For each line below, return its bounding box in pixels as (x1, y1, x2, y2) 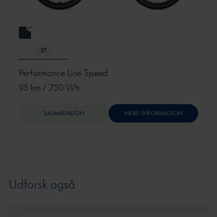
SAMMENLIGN (43, 109, 84, 117)
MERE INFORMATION (124, 109, 183, 117)
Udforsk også (9, 177, 75, 191)
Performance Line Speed (19, 67, 108, 78)
